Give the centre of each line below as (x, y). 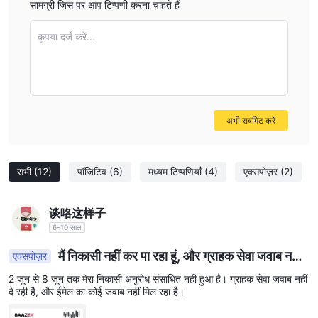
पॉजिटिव (93, 172)
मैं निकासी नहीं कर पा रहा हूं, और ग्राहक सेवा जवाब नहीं (178, 256)
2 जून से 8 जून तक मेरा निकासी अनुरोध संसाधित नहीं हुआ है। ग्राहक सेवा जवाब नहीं (158, 279)
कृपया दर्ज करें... (66, 37)
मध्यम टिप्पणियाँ (176, 172)
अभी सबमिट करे (251, 121)
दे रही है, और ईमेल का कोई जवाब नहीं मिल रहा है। (97, 292)
